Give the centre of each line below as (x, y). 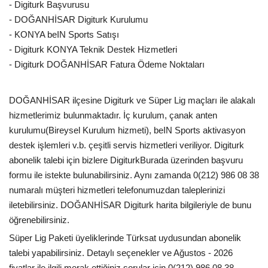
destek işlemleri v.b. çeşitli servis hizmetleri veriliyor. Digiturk (127, 145)
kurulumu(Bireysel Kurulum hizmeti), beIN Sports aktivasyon (127, 130)
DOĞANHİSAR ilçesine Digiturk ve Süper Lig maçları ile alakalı (132, 100)
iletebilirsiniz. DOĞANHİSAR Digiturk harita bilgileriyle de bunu (130, 205)
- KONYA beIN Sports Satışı (64, 34)
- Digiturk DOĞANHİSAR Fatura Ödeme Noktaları (107, 64)
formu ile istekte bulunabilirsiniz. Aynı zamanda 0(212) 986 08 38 (134, 175)
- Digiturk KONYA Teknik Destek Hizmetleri (93, 49)
